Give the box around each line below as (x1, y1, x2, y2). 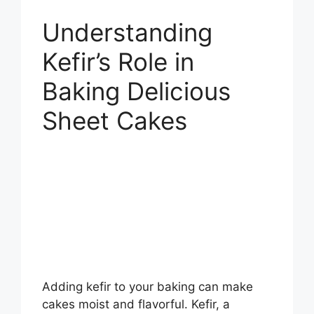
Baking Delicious (42, 76, 231, 106)
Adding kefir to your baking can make (42, 279, 253, 294)
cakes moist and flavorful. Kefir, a (42, 296, 230, 311)
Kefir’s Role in (42, 46, 194, 76)
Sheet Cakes (42, 105, 187, 135)
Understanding (42, 17, 212, 47)
